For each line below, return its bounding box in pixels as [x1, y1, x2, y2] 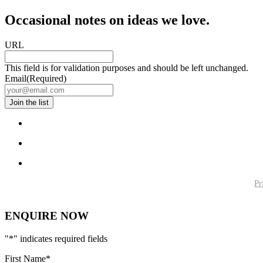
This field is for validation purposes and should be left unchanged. [5, 62, 248, 73]
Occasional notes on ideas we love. [5, 12, 210, 28]
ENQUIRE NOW [5, 210, 89, 222]
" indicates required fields [14, 234, 107, 244]
